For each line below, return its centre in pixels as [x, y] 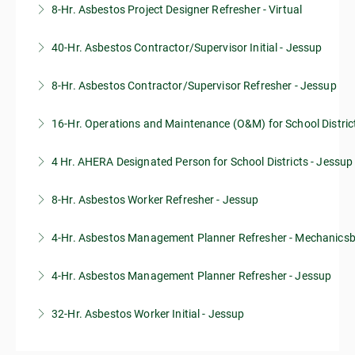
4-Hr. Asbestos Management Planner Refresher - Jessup [192, 276]
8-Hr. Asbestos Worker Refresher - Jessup [155, 200]
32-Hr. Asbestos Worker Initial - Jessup [148, 314]
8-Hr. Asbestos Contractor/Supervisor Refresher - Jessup [194, 86]
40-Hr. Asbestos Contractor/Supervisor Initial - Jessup [187, 48]
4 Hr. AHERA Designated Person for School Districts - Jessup [202, 162]
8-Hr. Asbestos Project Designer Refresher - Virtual [177, 10]
